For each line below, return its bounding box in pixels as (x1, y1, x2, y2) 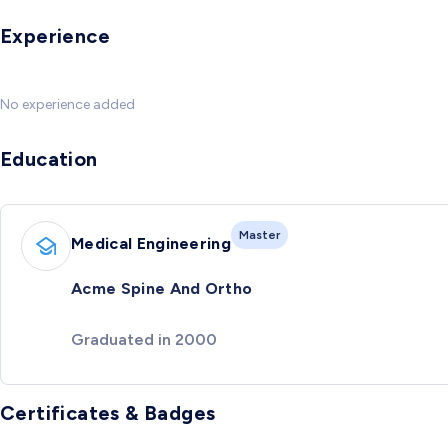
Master (239, 227, 281, 242)
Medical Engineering (71, 233, 232, 253)
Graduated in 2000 (71, 329, 217, 349)
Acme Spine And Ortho (71, 279, 253, 299)
